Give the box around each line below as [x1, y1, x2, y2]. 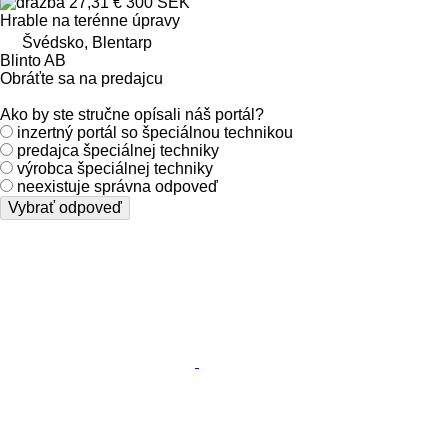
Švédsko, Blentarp [22, 33, 152, 51]
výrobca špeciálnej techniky [17, 159, 213, 177]
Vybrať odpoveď [8, 198, 122, 216]
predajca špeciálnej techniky [17, 141, 219, 159]
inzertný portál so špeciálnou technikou [17, 123, 293, 141]
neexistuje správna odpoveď [17, 177, 218, 195]
